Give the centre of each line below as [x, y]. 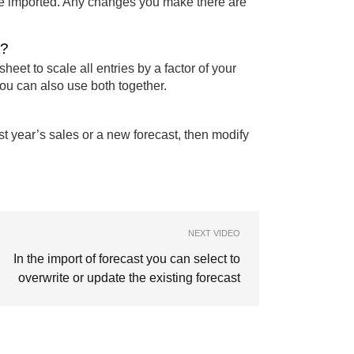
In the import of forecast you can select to [127, 258]
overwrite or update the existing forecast [129, 277]
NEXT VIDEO [214, 233]
